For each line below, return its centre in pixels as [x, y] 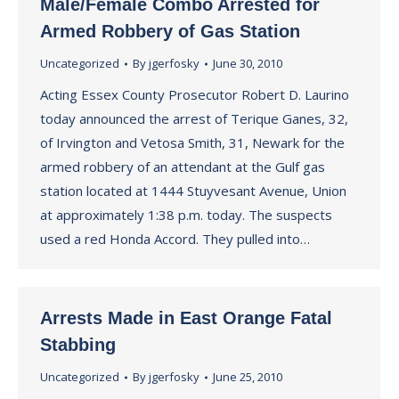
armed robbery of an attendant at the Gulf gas [183, 167]
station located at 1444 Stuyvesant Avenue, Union [193, 191]
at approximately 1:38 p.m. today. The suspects [186, 215]
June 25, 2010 [248, 377]
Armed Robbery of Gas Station [170, 31]
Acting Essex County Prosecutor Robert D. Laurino [195, 94]
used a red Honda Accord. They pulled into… [175, 239]
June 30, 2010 [248, 63]
